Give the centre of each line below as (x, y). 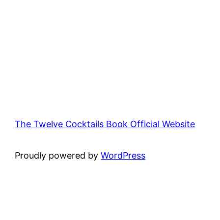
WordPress (123, 155)
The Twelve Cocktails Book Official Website (105, 124)
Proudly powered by (58, 155)
